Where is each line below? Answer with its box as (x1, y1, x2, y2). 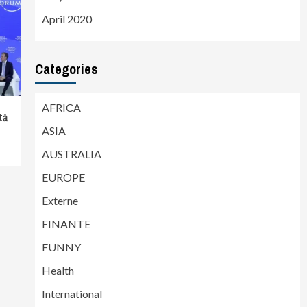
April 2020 (41, 12, 92, 25)
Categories (34, 60, 98, 78)
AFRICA (41, 101, 81, 114)
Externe (41, 194, 78, 207)
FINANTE (41, 217, 90, 230)
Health (41, 264, 74, 277)
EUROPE (41, 171, 85, 184)
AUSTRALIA (41, 147, 101, 160)
